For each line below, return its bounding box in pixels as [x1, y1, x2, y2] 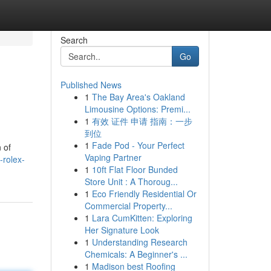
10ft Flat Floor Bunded [91, 163, 178, 175]
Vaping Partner [84, 151, 142, 163]
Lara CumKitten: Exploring [91, 212, 192, 224]
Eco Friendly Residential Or [91, 188, 197, 200]
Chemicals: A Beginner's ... [84, 248, 188, 260]
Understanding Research [91, 236, 188, 248]
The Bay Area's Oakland [91, 91, 185, 103]
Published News [60, 79, 122, 91]
